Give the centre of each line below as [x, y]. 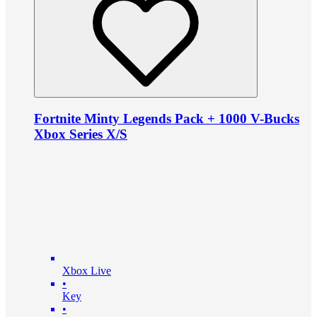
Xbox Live [87, 270]
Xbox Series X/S [81, 134]
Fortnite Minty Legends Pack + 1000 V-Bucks [167, 118]
